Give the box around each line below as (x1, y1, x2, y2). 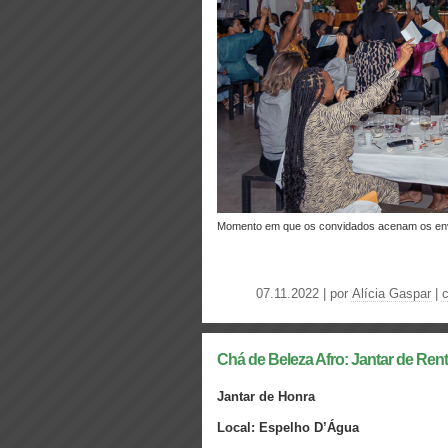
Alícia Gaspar (352, 286, 431, 301)
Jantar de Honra (217, 389, 315, 404)
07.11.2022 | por (256, 286, 352, 301)
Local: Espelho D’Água (217, 420, 359, 435)
